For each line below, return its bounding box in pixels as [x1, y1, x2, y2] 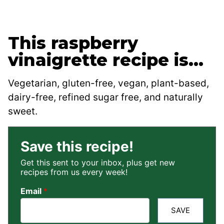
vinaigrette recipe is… [8, 49, 203, 70]
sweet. [8, 105, 37, 117]
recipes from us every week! [20, 166, 127, 177]
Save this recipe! [20, 137, 133, 155]
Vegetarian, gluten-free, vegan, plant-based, [8, 77, 209, 89]
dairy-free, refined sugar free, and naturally [8, 91, 203, 103]
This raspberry [8, 32, 138, 53]
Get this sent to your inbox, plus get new [20, 157, 175, 167]
